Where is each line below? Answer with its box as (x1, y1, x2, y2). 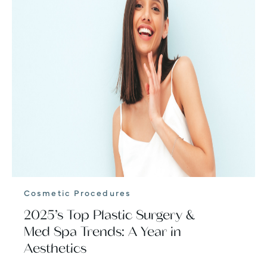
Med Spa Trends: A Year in (24, 223, 181, 240)
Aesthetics (24, 240, 86, 256)
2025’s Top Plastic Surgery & (24, 207, 195, 223)
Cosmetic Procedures (24, 186, 131, 198)
